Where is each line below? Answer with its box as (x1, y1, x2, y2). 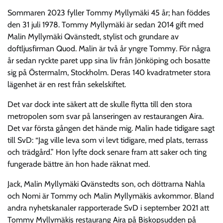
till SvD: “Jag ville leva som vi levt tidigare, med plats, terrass (7, 135, 208, 145)
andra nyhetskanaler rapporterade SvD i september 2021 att (7, 203, 209, 213)
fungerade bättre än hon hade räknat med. (7, 159, 150, 169)
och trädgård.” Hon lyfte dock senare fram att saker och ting (7, 147, 207, 157)
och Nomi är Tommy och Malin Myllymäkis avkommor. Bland (7, 191, 214, 201)
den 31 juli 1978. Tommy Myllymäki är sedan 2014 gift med (7, 19, 204, 29)
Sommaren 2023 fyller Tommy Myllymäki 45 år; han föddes (7, 7, 210, 17)
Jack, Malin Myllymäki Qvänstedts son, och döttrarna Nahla (7, 179, 205, 189)
